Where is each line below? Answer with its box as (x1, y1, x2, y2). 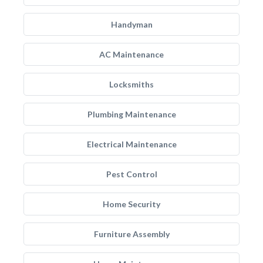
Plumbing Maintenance (87, 109, 176, 119)
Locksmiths (109, 79, 154, 89)
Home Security (103, 199, 160, 209)
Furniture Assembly (93, 229, 170, 239)
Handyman (110, 19, 153, 29)
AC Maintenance (99, 49, 164, 59)
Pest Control (106, 169, 157, 179)
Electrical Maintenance (86, 139, 177, 149)
